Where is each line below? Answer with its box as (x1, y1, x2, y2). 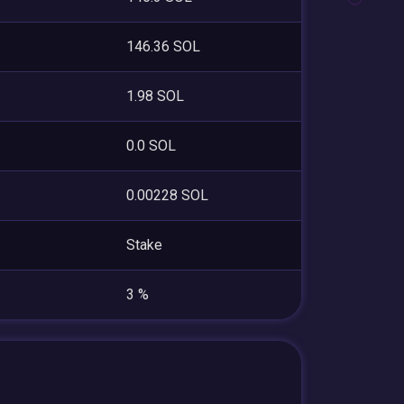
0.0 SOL (126, 136, 176, 154)
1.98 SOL (126, 87, 184, 105)
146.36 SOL (126, 37, 200, 55)
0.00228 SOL (126, 186, 208, 204)
